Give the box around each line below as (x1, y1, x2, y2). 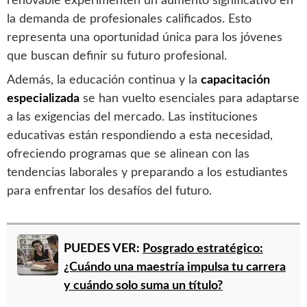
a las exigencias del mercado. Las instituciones (7, 110, 258, 123)
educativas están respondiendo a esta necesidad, (7, 129, 273, 142)
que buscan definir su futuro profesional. (7, 49, 227, 62)
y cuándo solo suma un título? (64, 280, 223, 293)
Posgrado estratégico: (143, 243, 263, 256)
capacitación (201, 73, 270, 86)
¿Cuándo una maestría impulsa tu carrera (64, 261, 286, 274)
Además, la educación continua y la (7, 73, 201, 86)
